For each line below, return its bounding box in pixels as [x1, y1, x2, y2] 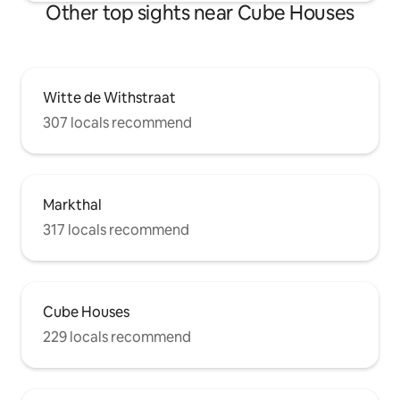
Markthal [43, 195, 102, 214]
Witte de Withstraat [43, 87, 176, 107]
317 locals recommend [43, 220, 189, 239]
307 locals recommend [43, 112, 192, 132]
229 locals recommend [43, 327, 191, 346]
